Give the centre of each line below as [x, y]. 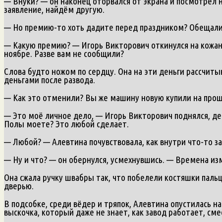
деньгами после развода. [50, 80]
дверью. [19, 186]
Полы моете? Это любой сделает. [66, 124]
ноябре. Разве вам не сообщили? [64, 53]
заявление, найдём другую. [54, 9]
